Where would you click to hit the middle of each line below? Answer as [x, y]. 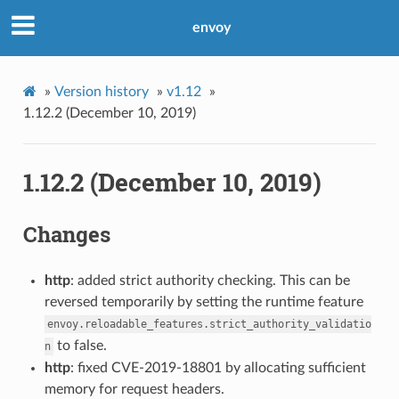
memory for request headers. [134, 389]
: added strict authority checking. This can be [210, 280]
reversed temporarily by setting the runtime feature [204, 301]
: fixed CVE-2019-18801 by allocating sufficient [218, 367]
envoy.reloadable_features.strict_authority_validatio [209, 324]
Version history [101, 91]
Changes [66, 234]
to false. [80, 345]
